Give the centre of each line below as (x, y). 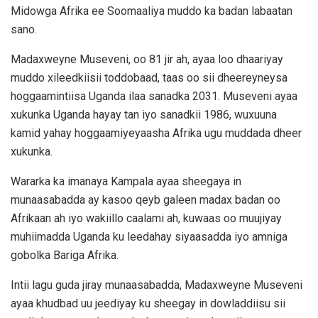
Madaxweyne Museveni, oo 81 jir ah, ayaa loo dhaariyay (147, 60)
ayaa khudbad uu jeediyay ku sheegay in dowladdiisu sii (148, 304)
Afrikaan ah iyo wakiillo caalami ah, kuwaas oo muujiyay (146, 219)
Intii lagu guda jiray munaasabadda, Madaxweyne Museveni (157, 285)
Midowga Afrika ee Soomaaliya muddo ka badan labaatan (152, 11)
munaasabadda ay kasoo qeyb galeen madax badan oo (146, 200)
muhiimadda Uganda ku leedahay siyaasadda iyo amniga (149, 237)
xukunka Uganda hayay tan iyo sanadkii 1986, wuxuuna (144, 115)
